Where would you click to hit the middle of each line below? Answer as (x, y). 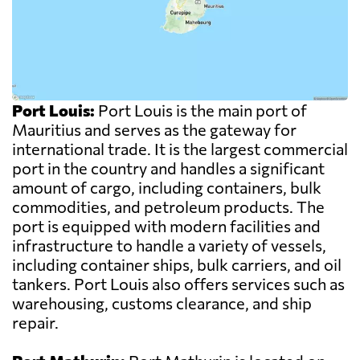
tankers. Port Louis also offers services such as (178, 284)
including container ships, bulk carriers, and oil (177, 265)
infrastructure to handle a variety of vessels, (169, 245)
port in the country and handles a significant (168, 168)
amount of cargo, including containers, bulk (167, 188)
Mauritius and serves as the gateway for (154, 130)
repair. (35, 323)
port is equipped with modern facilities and (166, 226)
